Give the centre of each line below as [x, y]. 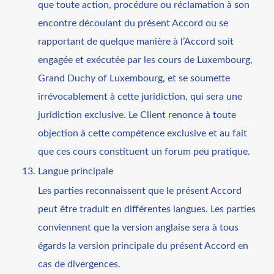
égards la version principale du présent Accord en [143, 246]
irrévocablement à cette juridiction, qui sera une [140, 96]
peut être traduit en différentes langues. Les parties [147, 209]
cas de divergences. [80, 264]
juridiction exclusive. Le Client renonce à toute [137, 115]
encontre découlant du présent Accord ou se [133, 23]
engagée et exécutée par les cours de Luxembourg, [146, 60]
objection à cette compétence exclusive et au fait [143, 133]
